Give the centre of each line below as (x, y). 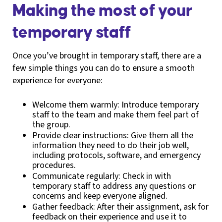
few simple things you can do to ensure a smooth (104, 68)
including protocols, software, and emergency (116, 155)
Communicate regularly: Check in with (102, 176)
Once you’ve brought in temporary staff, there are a (107, 55)
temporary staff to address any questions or (114, 186)
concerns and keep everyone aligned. (100, 196)
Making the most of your (103, 11)
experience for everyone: (57, 80)
